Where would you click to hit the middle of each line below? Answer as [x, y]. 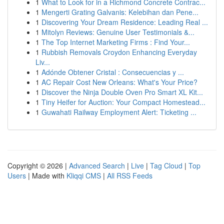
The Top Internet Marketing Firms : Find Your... [116, 42]
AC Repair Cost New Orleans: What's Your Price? [119, 82]
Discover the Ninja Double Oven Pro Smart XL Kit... [122, 92]
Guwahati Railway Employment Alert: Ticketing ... [119, 112]
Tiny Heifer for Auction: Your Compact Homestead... [123, 102]
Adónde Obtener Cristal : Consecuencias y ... [113, 72]
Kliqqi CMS [84, 175]
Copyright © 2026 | [38, 165]
